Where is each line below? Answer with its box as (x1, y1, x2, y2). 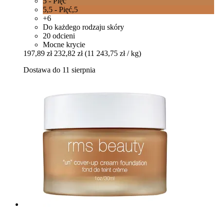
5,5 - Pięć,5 (43, 5, 78, 14)
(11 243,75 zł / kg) (85, 49, 141, 57)
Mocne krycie (43, 40, 85, 49)
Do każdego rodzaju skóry (43, 22, 124, 31)
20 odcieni (43, 31, 75, 40)
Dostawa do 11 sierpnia (23, 65, 95, 74)
